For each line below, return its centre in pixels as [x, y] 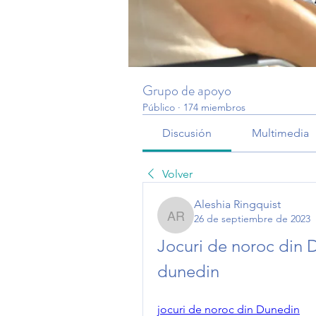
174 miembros [214, 107]
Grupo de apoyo [187, 91]
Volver [177, 174]
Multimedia [280, 133]
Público [159, 107]
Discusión [187, 133]
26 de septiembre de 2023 [252, 219]
